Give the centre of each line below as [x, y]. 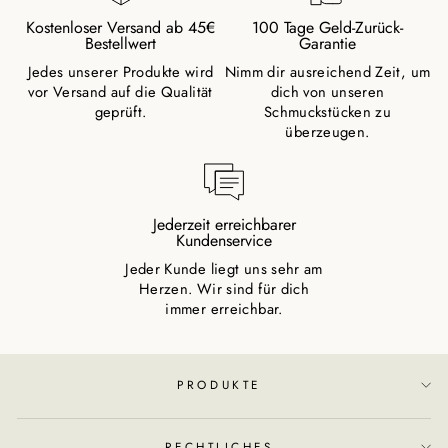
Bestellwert [120, 44]
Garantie [327, 44]
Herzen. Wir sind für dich [224, 289]
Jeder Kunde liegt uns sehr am [224, 269]
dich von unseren [327, 92]
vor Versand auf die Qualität [120, 92]
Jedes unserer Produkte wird [120, 72]
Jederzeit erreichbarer [224, 225]
